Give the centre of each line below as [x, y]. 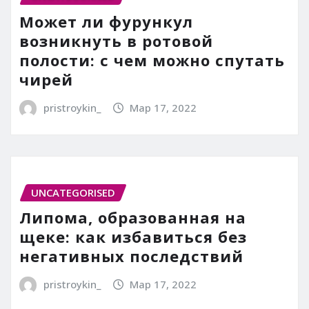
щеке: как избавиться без [133, 237]
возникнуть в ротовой [116, 41]
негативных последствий [131, 256]
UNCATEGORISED [73, 192]
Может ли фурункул [106, 22]
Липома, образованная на [133, 218]
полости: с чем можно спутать [152, 60]
